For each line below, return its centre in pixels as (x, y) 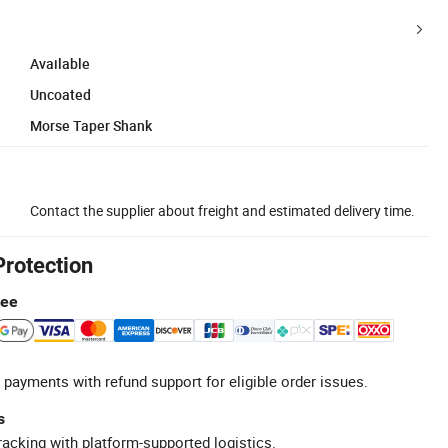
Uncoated (60, 94)
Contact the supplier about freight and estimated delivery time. (222, 210)
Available (60, 63)
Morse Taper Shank (91, 125)
